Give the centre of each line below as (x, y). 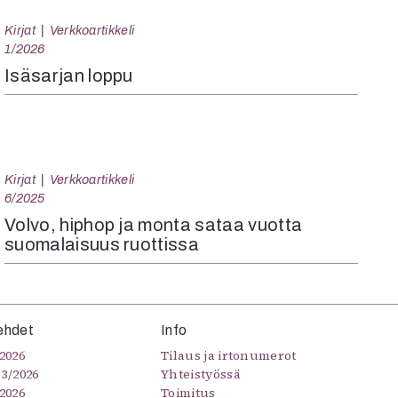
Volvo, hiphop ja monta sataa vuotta (154, 225)
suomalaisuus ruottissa (102, 244)
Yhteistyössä (201, 374)
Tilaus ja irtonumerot (229, 355)
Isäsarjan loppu (69, 76)
